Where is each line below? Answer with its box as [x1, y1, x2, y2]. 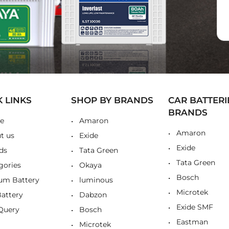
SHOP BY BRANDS [71, 95, 153, 106]
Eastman [176, 217, 208, 227]
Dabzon [79, 190, 107, 200]
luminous [79, 175, 113, 185]
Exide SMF [176, 202, 213, 212]
